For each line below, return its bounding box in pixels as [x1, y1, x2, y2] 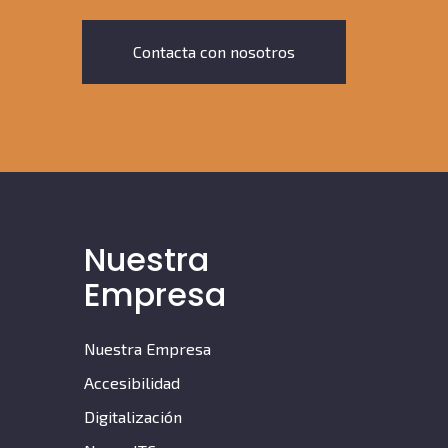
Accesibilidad [83, 373, 180, 393]
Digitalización [83, 407, 182, 427]
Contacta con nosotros [133, 42, 295, 62]
